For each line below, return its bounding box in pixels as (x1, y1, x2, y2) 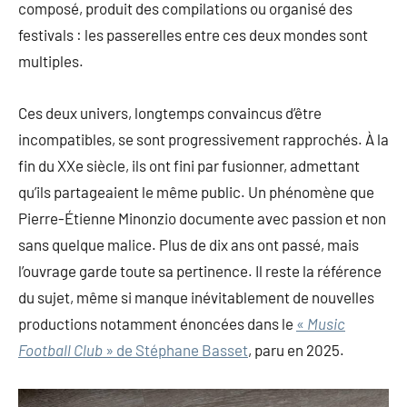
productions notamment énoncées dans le (18, 313, 296, 333)
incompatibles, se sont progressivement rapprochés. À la (18, 129, 389, 148)
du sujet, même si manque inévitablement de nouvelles (18, 287, 374, 306)
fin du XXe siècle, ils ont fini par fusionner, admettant (18, 155, 360, 174)
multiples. (18, 51, 84, 70)
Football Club (18, 340, 103, 359)
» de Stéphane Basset (103, 340, 248, 359)
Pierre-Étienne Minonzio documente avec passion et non (18, 208, 386, 227)
